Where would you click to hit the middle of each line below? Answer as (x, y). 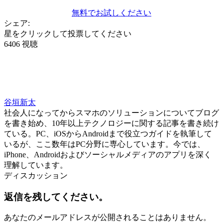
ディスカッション (36, 175)
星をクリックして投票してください (68, 33)
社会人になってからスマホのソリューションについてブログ (111, 112)
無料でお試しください (111, 12)
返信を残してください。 (56, 197)
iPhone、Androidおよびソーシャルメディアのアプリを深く (108, 154)
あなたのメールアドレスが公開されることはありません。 (108, 218)
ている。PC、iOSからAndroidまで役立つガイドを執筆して (108, 133)
